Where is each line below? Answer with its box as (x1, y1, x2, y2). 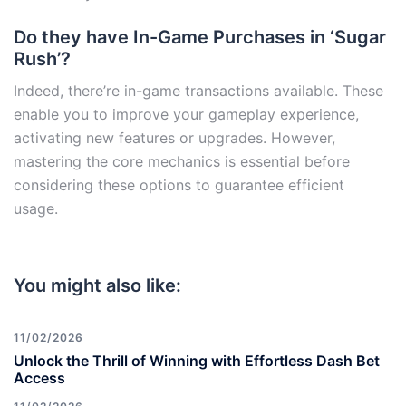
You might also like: (14, 275, 181, 297)
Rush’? (14, 48, 71, 71)
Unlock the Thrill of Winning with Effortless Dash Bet (14, 352, 380, 371)
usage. (14, 199, 58, 218)
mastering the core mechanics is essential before (14, 152, 350, 171)
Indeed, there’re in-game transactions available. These (14, 82, 383, 101)
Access (14, 369, 65, 388)
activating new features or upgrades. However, (14, 129, 335, 148)
